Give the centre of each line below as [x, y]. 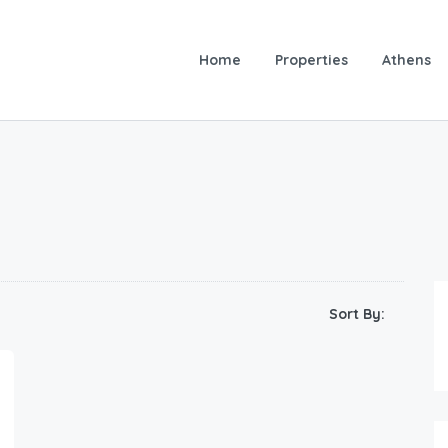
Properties [311, 60]
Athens [406, 60]
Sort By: [357, 314]
